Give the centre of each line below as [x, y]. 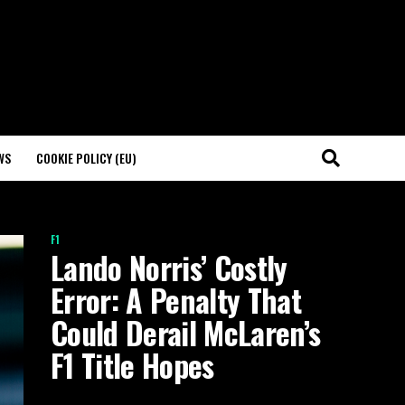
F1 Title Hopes [132, 365]
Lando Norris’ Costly [169, 268]
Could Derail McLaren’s [186, 333]
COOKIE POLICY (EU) [86, 158]
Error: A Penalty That [176, 300]
